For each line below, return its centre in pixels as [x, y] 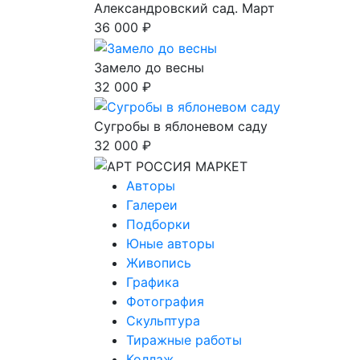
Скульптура [163, 320]
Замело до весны [149, 67]
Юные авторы [170, 243]
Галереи [152, 205]
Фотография [165, 301]
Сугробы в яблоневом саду [181, 127]
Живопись [159, 262]
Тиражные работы [184, 340]
